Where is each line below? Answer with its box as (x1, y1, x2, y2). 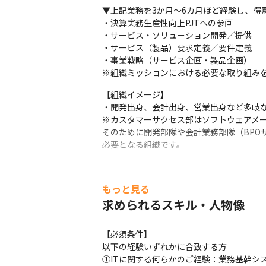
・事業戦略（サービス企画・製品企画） (102, 54, 252, 66)
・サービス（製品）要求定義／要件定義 (102, 42, 252, 53)
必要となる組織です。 (102, 138, 185, 150)
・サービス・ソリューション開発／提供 (102, 29, 252, 41)
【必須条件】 (102, 228, 152, 240)
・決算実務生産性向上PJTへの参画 (102, 17, 233, 28)
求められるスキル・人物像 (102, 196, 245, 213)
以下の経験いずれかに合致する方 (102, 240, 227, 252)
